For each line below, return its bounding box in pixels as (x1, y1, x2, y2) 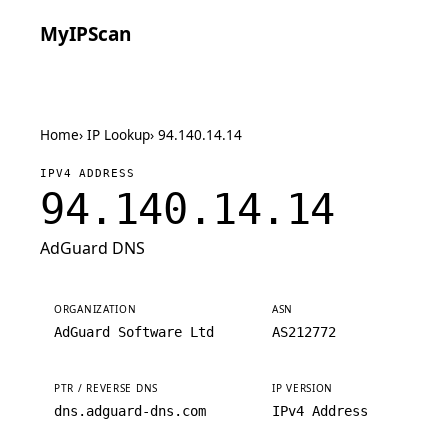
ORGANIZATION (54, 302, 137, 316)
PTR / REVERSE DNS (54, 381, 158, 395)
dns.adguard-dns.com (54, 403, 206, 419)
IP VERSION (272, 381, 333, 395)
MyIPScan (40, 20, 131, 47)
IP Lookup (87, 125, 150, 144)
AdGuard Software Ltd (54, 324, 214, 340)
